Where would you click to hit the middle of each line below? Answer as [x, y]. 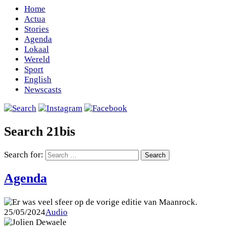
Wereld [37, 59]
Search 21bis [40, 132]
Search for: [24, 155]
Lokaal [37, 49]
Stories [37, 29]
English [38, 79]
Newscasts [43, 90]
